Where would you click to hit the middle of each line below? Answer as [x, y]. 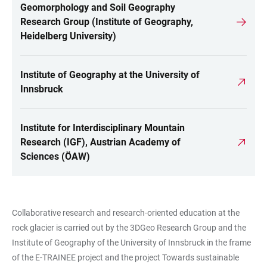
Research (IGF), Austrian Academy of [100, 142]
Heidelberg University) [68, 36]
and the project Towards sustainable [171, 258]
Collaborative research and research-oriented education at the [126, 213]
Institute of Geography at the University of [110, 75]
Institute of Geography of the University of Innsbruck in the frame [131, 243]
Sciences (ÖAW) [55, 157]
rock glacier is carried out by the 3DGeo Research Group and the [129, 228]
